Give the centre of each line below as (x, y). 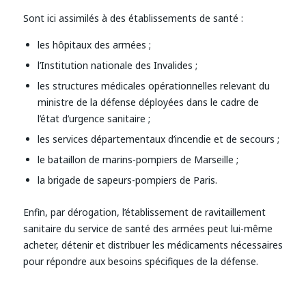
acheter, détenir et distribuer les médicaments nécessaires (153, 245)
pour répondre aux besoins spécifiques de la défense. (140, 262)
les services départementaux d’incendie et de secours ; (158, 139)
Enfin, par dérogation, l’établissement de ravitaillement (144, 212)
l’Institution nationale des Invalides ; (117, 66)
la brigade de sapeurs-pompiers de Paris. (127, 180)
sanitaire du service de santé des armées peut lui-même (148, 229)
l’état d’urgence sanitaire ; (94, 119)
